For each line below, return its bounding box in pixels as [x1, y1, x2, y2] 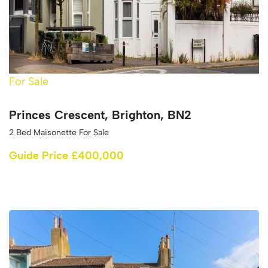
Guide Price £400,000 [9, 148, 124, 162]
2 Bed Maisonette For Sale [9, 127, 109, 138]
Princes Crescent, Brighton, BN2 [9, 107, 191, 122]
